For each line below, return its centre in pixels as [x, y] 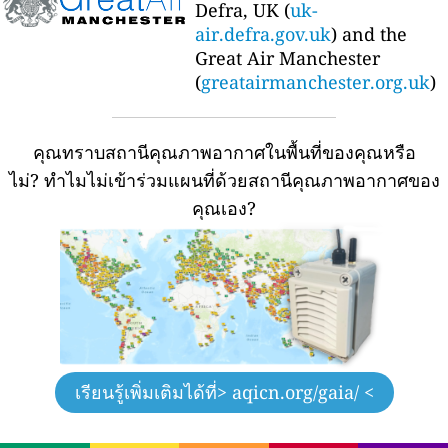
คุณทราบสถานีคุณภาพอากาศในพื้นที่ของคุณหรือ [224, 152]
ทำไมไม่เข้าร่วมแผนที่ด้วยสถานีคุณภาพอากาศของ [241, 180]
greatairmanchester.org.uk [315, 82]
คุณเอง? [224, 208]
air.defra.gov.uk [263, 34]
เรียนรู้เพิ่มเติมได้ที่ [145, 392]
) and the [369, 34]
